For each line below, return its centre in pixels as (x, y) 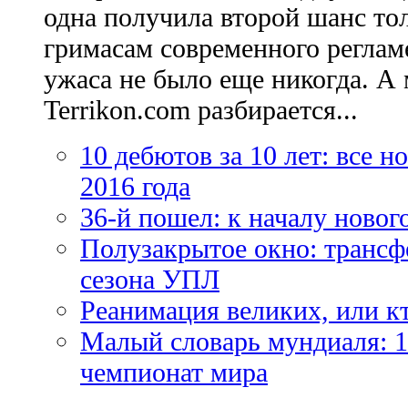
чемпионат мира (174, 372)
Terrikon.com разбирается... (201, 109)
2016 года (135, 186)
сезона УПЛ (150, 279)
